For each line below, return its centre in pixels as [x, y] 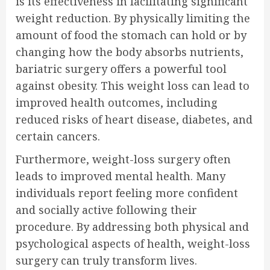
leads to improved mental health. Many [121, 176]
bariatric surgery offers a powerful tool [121, 68]
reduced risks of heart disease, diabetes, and [134, 119]
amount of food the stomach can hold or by [131, 35]
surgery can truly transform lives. [106, 260]
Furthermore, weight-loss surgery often [123, 159]
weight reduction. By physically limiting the [133, 18]
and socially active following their [106, 209]
